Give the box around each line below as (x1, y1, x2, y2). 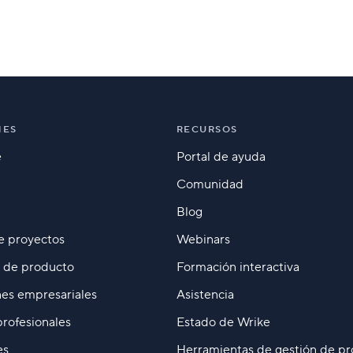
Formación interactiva (176, 258, 299, 275)
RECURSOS (176, 123, 238, 136)
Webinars (176, 231, 230, 247)
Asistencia (176, 286, 234, 303)
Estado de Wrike (176, 314, 270, 330)
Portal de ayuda (176, 148, 266, 165)
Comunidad (176, 176, 243, 192)
